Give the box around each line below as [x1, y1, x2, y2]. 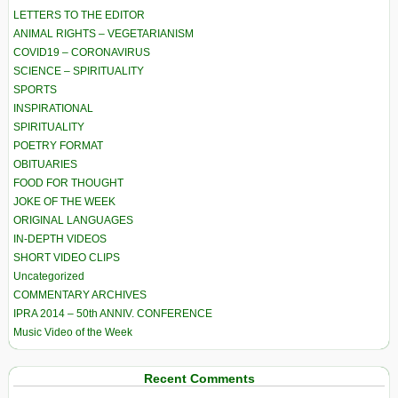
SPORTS [13, 84, 57, 97]
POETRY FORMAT [13, 139, 103, 153]
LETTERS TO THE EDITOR [13, 9, 145, 22]
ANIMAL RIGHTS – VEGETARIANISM [13, 28, 194, 41]
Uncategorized [13, 270, 84, 283]
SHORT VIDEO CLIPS [13, 251, 120, 265]
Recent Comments [143, 371, 255, 386]
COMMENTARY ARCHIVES [13, 289, 147, 302]
